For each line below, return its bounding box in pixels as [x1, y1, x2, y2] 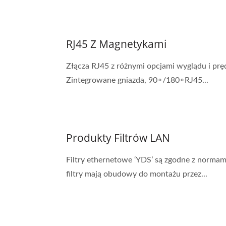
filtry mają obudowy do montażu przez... [66, 170, 207, 178]
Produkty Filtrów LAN [66, 131, 170, 145]
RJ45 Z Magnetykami [66, 37, 166, 51]
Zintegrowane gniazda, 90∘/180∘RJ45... [66, 76, 208, 84]
